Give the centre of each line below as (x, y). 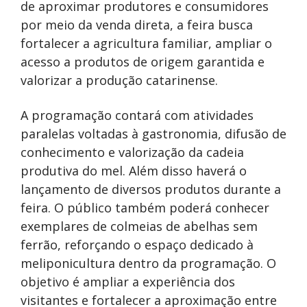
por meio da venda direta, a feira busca (137, 24)
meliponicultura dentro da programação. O (148, 263)
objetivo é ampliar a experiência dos (128, 281)
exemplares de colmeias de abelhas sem (139, 226)
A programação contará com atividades (137, 115)
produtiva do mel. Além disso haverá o (134, 170)
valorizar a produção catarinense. (119, 80)
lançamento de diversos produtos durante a (151, 189)
